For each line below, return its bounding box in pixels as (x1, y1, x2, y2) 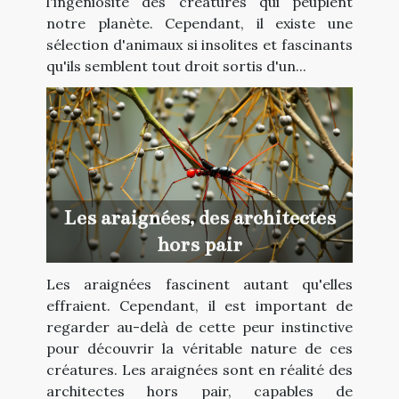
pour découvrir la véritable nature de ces (46, 338, 353, 357)
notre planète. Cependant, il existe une (46, 14, 353, 33)
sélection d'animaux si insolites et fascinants (46, 36, 353, 54)
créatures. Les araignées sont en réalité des (46, 360, 353, 379)
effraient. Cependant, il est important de (46, 296, 353, 314)
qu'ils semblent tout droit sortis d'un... (46, 57, 306, 76)
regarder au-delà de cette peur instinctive (46, 317, 353, 336)
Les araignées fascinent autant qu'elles (46, 274, 353, 293)
